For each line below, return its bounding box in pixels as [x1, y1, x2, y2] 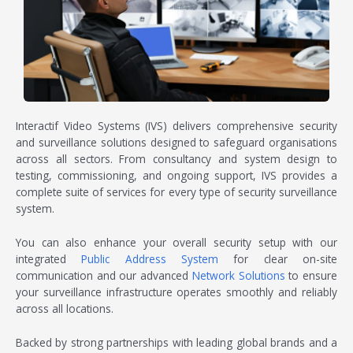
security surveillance [237, 184, 338, 200]
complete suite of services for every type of [16, 184, 238, 200]
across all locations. [16, 300, 113, 316]
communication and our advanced [16, 267, 189, 283]
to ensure [284, 267, 338, 283]
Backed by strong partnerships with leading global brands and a [16, 334, 337, 350]
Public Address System [81, 251, 219, 266]
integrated [16, 251, 66, 266]
